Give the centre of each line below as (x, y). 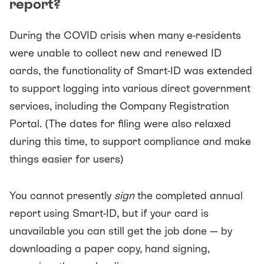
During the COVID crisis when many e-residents (125, 35)
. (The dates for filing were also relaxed (135, 123)
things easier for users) (67, 159)
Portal (24, 123)
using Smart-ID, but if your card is (126, 213)
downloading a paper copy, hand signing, (110, 248)
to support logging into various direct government (130, 88)
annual (226, 195)
